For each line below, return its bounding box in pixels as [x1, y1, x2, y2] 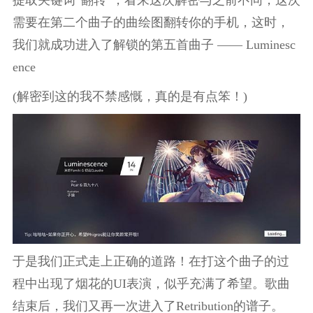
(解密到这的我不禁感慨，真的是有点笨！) [12, 89, 247, 103]
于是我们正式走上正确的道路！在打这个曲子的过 [12, 254, 289, 269]
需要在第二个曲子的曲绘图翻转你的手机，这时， [12, 15, 289, 29]
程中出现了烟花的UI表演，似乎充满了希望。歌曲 [12, 277, 290, 291]
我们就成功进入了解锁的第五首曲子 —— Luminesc [12, 37, 296, 52]
